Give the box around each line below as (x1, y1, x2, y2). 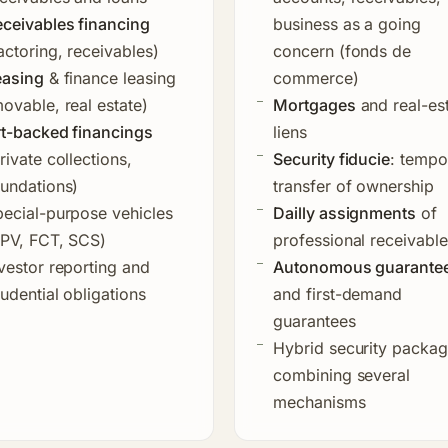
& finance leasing (43, 67, 176, 88)
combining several (273, 364, 411, 385)
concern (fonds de (273, 40, 412, 61)
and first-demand (273, 283, 403, 304)
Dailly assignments (273, 202, 417, 223)
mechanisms (273, 391, 366, 412)
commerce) (273, 67, 359, 88)
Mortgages (273, 94, 356, 115)
